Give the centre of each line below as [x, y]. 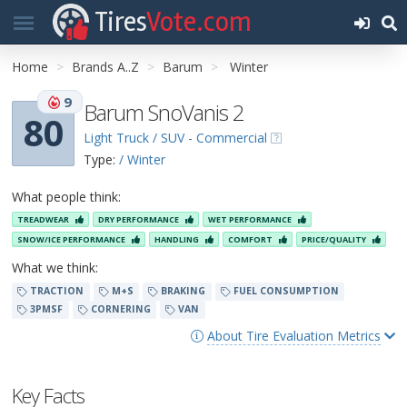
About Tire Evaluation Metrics [294, 335]
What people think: [66, 197]
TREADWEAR [44, 220]
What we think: [55, 267]
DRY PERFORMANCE [139, 220]
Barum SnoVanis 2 [164, 112]
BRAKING [182, 291]
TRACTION [56, 291]
